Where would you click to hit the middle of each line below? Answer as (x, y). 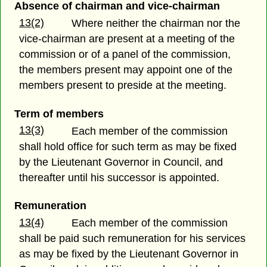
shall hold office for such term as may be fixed (128, 146)
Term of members (59, 114)
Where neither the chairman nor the (156, 24)
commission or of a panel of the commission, (125, 55)
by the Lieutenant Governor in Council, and (121, 162)
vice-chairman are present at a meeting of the (127, 39)
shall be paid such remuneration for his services (133, 238)
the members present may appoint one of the (126, 70)
